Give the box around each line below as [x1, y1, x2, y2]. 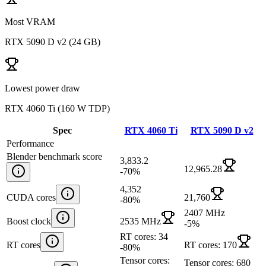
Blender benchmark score [7, 151, 102, 161]
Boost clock [7, 216, 51, 226]
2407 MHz [184, 207, 225, 218]
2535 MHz [120, 216, 161, 226]
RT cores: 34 [120, 231, 168, 242]
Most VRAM [5, 16, 55, 27]
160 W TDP [61, 103, 107, 113]
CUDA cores [7, 192, 56, 202]
